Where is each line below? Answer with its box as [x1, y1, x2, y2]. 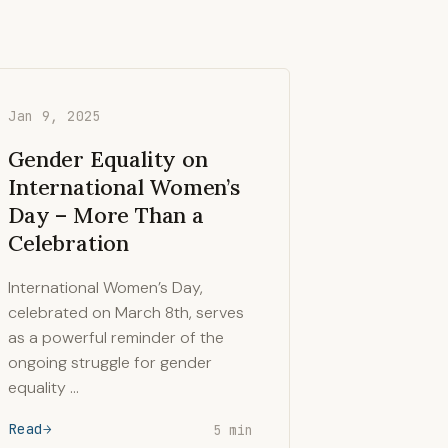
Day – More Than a [8, 201, 204, 229]
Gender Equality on [8, 145, 208, 173]
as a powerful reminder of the [8, 327, 225, 348]
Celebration [8, 229, 129, 257]
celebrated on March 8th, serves [8, 302, 245, 323]
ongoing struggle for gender [8, 352, 213, 373]
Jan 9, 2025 [8, 107, 101, 125]
